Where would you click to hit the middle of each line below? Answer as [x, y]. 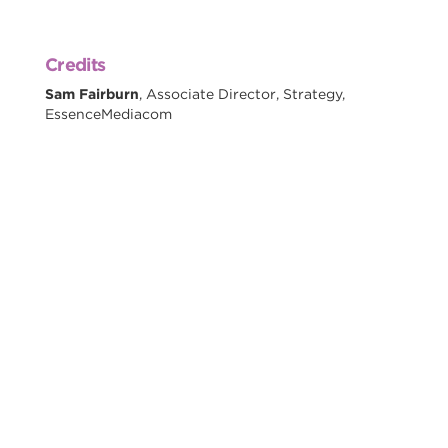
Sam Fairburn [91, 93]
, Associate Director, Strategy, [241, 93]
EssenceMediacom [108, 113]
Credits [75, 64]
